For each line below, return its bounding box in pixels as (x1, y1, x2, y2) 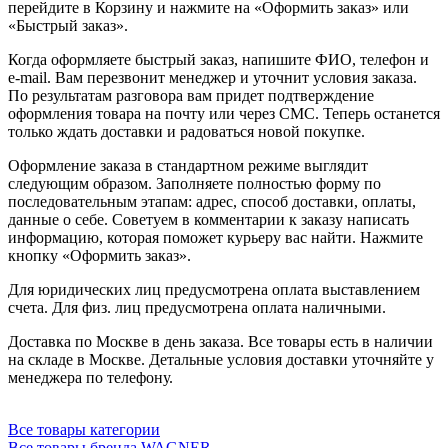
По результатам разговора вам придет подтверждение (8, 86, 374, 104)
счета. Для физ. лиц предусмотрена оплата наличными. (8, 298, 386, 316)
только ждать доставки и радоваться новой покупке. (8, 122, 365, 140)
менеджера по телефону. (8, 368, 173, 386)
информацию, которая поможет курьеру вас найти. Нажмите (8, 228, 423, 246)
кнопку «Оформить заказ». (8, 246, 191, 264)
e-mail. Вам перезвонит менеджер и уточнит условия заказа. (8, 68, 417, 86)
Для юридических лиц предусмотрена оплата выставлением (8, 280, 420, 298)
